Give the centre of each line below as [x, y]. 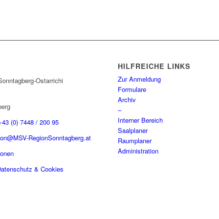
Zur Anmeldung [140, 79]
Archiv [127, 100]
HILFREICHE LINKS [154, 66]
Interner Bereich [141, 120]
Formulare [132, 89]
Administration [138, 151]
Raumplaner [135, 141]
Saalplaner [133, 131]
